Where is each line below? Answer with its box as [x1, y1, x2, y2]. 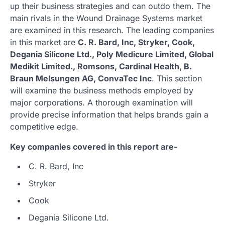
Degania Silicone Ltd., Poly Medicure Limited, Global [10, 49, 213, 59]
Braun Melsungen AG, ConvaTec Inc [10, 73, 152, 83]
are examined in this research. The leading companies [10, 25, 214, 35]
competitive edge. [10, 121, 78, 132]
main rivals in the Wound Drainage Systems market [10, 13, 202, 23]
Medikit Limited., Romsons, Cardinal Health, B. [10, 61, 192, 71]
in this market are [10, 37, 78, 47]
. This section [152, 73, 202, 83]
